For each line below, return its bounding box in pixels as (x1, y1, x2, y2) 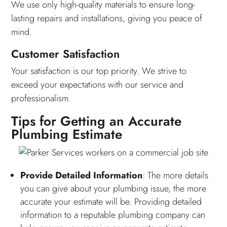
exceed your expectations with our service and (11, 78, 184, 91)
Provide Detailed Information (20, 168, 143, 182)
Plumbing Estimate (11, 124, 123, 144)
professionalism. (11, 91, 71, 105)
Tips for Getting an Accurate (11, 111, 182, 131)
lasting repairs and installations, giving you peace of (11, 11, 203, 25)
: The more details (142, 168, 209, 182)
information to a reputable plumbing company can (20, 208, 206, 221)
